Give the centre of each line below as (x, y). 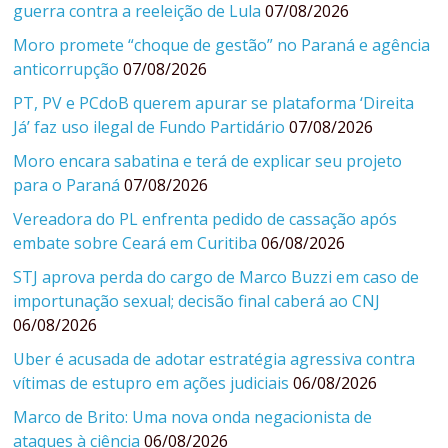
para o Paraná (67, 185)
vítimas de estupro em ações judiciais (151, 383)
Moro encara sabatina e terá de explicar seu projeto (208, 161)
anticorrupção (66, 69)
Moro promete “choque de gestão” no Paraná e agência (222, 45)
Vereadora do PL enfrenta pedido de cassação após (205, 219)
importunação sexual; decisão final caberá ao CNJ (197, 301)
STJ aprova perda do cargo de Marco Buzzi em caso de (216, 277)
